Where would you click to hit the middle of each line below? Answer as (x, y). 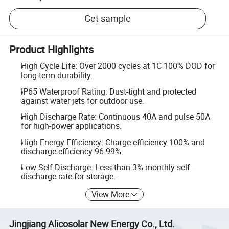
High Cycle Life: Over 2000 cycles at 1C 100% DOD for (118, 66)
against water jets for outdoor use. (82, 100)
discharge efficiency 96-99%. (72, 151)
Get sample (108, 19)
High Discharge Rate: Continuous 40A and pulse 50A (115, 117)
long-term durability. (56, 75)
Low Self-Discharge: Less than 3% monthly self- (106, 167)
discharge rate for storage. (68, 177)
